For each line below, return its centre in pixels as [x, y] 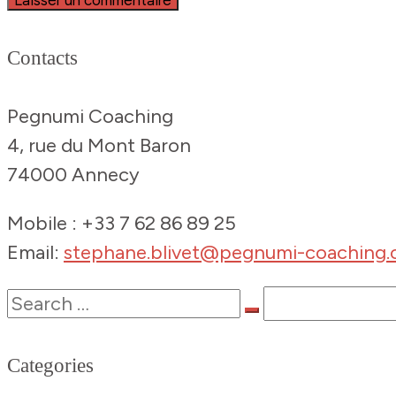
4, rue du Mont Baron [99, 146]
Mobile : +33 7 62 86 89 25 [122, 224]
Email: [35, 253]
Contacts [42, 57]
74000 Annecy [73, 175]
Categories [50, 365]
